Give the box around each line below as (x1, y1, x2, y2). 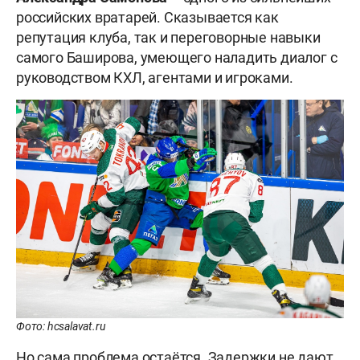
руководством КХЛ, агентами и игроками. (16, 68, 293, 86)
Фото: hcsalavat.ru (16, 319, 106, 333)
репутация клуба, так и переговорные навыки (16, 28, 321, 46)
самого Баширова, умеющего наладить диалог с (16, 48, 337, 66)
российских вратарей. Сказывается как (16, 8, 279, 26)
